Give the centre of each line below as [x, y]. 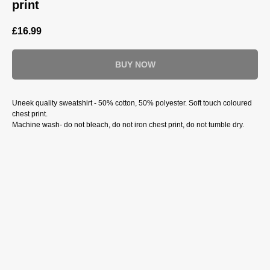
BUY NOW [135, 65]
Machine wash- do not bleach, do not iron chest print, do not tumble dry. [128, 125]
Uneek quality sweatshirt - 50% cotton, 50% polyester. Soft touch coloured [132, 103]
